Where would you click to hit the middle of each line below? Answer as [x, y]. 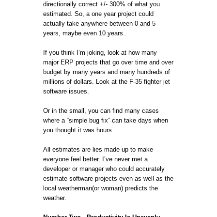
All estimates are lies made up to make [98, 149]
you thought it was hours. [78, 130]
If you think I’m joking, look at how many [100, 52]
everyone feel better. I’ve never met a [95, 159]
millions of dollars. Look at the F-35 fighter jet [107, 81]
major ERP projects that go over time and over [108, 62]
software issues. [66, 91]
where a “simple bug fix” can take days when [106, 120]
